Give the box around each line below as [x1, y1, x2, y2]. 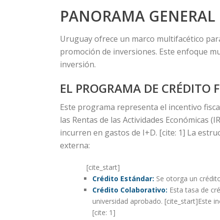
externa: [60, 140, 90, 151]
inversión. [60, 59, 96, 70]
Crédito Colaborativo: [92, 185, 167, 194]
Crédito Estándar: [92, 174, 154, 183]
